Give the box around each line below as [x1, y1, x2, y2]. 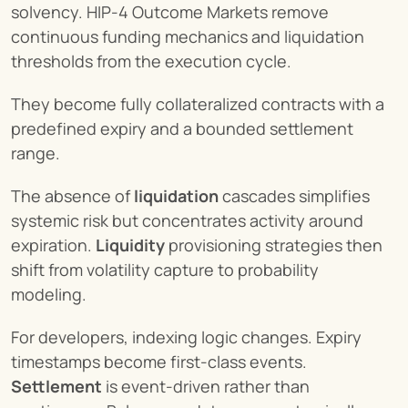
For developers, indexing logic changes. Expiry [11, 325, 362, 348]
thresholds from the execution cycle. [11, 49, 291, 72]
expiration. [11, 233, 96, 256]
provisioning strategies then [165, 233, 382, 256]
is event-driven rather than [102, 374, 310, 397]
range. [11, 141, 60, 164]
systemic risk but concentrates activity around [11, 209, 363, 231]
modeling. [11, 282, 87, 305]
